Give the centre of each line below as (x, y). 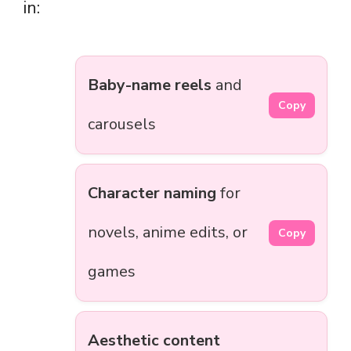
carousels (122, 125)
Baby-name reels (150, 85)
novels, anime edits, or (168, 233)
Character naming (152, 194)
